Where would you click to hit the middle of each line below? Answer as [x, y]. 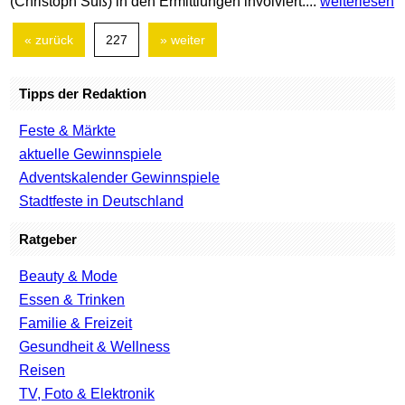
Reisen [42, 371]
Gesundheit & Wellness [95, 347]
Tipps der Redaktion [83, 94]
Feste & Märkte [68, 131]
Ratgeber [48, 240]
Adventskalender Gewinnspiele [120, 178]
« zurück [49, 40]
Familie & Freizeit [76, 324]
